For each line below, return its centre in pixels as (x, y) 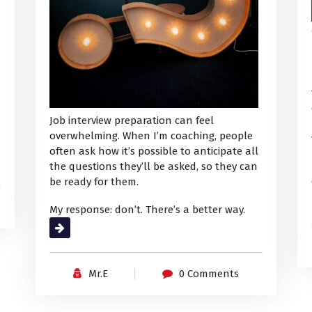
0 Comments (209, 274)
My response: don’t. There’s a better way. (147, 210)
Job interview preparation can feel (131, 121)
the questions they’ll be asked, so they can (153, 167)
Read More (75, 228)
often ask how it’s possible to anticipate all (154, 151)
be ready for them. (94, 182)
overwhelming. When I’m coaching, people (151, 136)
